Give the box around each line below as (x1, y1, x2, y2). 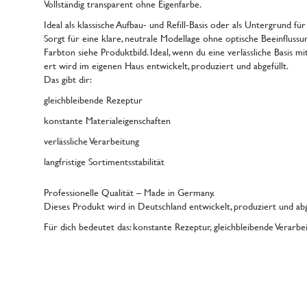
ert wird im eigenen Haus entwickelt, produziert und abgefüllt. (44, 58, 289, 73)
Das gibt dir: (44, 72, 93, 86)
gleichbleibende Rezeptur (44, 93, 143, 107)
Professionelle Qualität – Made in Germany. (44, 185, 215, 199)
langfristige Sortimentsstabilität (44, 154, 165, 169)
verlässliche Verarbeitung (44, 134, 140, 148)
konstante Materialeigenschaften (44, 113, 171, 127)
